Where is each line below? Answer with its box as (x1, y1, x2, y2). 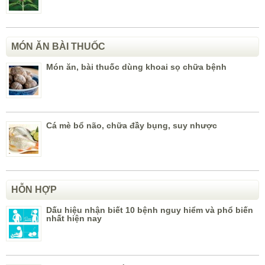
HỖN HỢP (11, 185, 57, 195)
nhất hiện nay (46, 214, 102, 224)
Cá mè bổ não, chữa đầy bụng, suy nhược (46, 121, 217, 131)
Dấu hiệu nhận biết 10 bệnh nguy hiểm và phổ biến (46, 205, 253, 215)
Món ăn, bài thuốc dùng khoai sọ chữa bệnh (46, 62, 227, 72)
